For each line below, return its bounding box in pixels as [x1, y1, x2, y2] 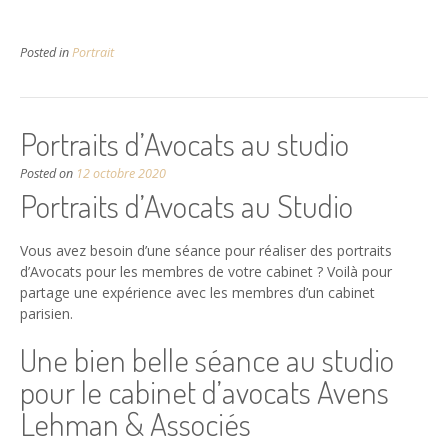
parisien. [20, 303, 73, 323]
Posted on [20, 165, 76, 183]
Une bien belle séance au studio [20, 338, 394, 380]
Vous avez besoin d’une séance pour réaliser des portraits [20, 240, 392, 260]
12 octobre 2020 [76, 165, 166, 183]
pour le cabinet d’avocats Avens [20, 370, 389, 412]
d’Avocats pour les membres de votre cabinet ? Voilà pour [20, 261, 392, 281]
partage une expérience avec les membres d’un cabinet [20, 282, 375, 302]
